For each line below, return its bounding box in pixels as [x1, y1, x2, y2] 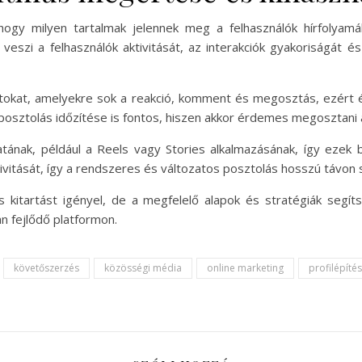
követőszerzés [14, 261, 79, 275]
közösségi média [104, 261, 182, 275]
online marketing [207, 261, 284, 275]
